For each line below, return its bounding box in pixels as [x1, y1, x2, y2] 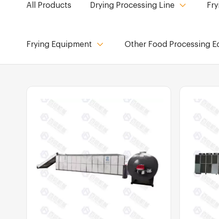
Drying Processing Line [89, 1, 175, 9]
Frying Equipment [26, 41, 92, 48]
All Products [26, 1, 71, 9]
